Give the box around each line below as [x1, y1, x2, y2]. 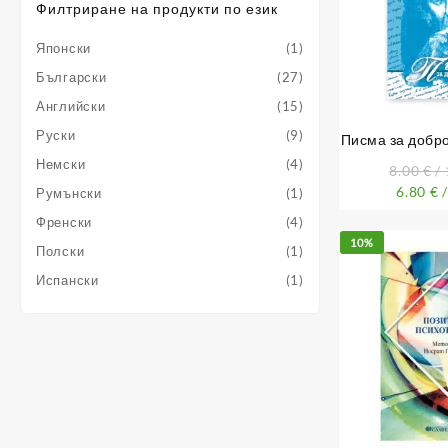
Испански [36, 272, 99, 289]
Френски [36, 214, 92, 231]
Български [36, 69, 107, 86]
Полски [36, 243, 85, 260]
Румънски [36, 185, 102, 202]
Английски [36, 98, 106, 115]
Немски [36, 156, 86, 173]
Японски [36, 40, 91, 57]
